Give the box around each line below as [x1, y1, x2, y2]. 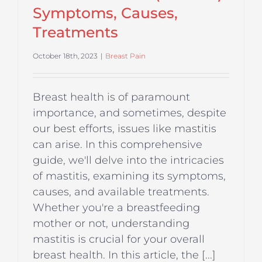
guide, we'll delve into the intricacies [33, 154, 224, 167]
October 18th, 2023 [33, 51, 98, 61]
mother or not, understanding [33, 217, 189, 230]
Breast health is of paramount [33, 91, 190, 104]
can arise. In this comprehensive [33, 138, 202, 151]
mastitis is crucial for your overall [33, 233, 205, 246]
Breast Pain [105, 51, 146, 61]
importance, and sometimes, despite [33, 106, 226, 120]
